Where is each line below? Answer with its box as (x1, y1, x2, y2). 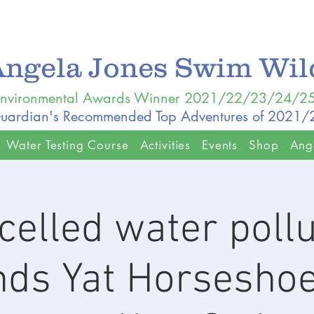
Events (202, 137, 238, 153)
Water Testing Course (6, 137, 129, 153)
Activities (139, 137, 191, 153)
